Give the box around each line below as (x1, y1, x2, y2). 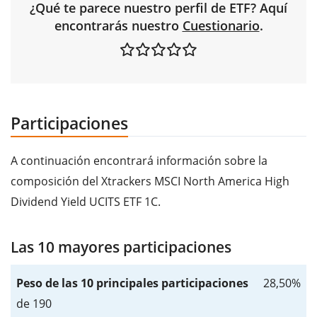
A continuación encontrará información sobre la (11, 153, 267, 169)
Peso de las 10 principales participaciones (16, 275, 248, 292)
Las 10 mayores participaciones (11, 237, 231, 258)
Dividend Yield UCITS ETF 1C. (11, 194, 161, 210)
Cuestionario (182, 17, 260, 35)
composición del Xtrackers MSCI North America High (11, 173, 289, 190)
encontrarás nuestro (54, 17, 183, 35)
